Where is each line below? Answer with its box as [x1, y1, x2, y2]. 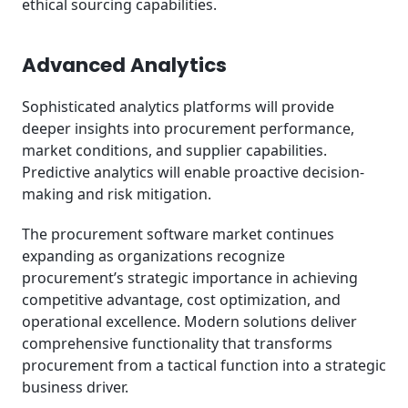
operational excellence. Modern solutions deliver [22, 311, 357, 332]
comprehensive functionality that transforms [22, 333, 332, 354]
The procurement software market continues [22, 224, 334, 245]
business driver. [22, 377, 128, 398]
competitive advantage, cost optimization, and [22, 290, 341, 311]
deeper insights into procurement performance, [22, 117, 354, 138]
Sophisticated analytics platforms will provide [22, 96, 334, 117]
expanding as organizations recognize [22, 246, 285, 267]
